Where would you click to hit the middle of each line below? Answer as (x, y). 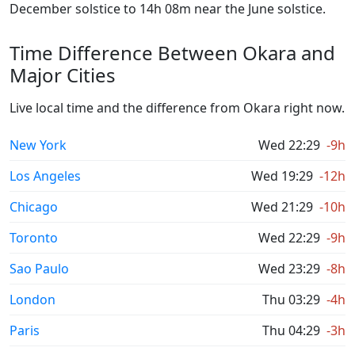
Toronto (34, 238)
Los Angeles (45, 176)
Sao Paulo (39, 269)
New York (38, 145)
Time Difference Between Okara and (172, 53)
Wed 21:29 (282, 207)
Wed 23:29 (289, 269)
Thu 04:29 (291, 330)
